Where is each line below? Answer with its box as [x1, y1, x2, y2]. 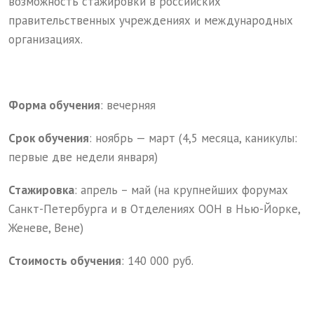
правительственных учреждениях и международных [8, 13, 293, 29]
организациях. [8, 32, 83, 48]
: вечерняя [100, 97, 156, 114]
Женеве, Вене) [8, 220, 83, 236]
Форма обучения [8, 97, 100, 114]
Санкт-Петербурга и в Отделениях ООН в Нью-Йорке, [8, 201, 300, 217]
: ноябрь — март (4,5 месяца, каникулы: [89, 130, 297, 146]
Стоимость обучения [8, 253, 121, 269]
